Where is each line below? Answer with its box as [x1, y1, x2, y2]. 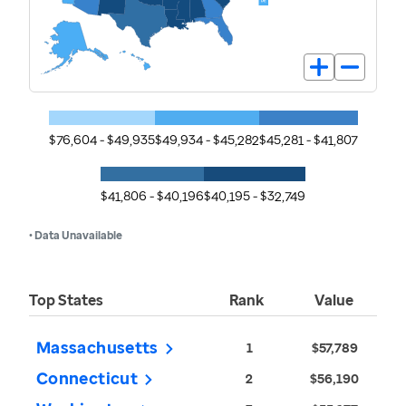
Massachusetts [36, 336, 159, 359]
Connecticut [36, 367, 138, 390]
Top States [29, 290, 103, 311]
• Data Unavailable [29, 227, 122, 244]
